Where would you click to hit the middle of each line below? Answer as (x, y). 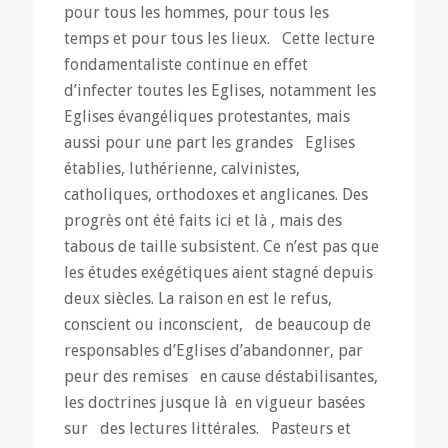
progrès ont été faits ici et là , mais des (202, 220)
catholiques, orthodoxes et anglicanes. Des (215, 194)
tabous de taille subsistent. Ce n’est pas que (221, 246)
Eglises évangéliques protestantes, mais (206, 116)
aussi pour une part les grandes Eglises (209, 142)
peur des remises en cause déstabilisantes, (220, 376)
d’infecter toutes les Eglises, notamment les (219, 90)
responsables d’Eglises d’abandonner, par (213, 350)
